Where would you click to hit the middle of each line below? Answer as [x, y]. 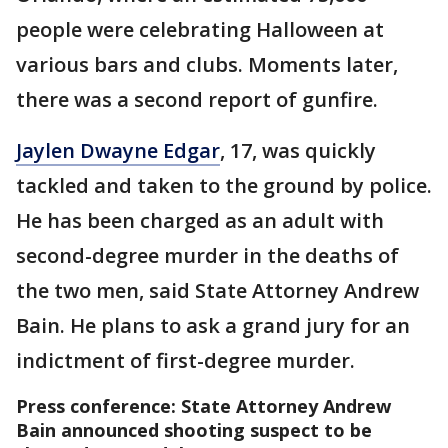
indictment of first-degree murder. [185, 360]
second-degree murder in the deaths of [207, 255]
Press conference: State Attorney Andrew [203, 406]
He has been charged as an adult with [200, 220]
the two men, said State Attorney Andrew [217, 290]
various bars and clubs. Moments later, [207, 64]
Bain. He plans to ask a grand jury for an [213, 325]
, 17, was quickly [298, 150]
